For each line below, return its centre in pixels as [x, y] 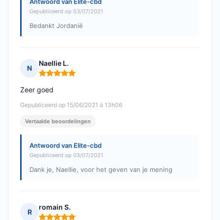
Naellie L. [54, 63]
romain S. [55, 207]
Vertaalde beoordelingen [58, 122]
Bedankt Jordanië [56, 26]
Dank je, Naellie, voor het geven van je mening [101, 170]
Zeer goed [37, 90]
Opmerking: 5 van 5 [72, 77]
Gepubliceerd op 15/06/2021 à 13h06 [71, 105]
